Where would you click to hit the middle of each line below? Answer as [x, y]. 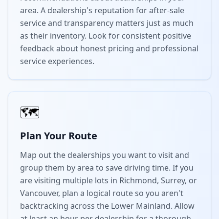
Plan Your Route [59, 136]
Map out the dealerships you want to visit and [105, 155]
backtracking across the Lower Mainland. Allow [107, 206]
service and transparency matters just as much [107, 23]
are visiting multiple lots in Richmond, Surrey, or [109, 180]
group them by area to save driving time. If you [107, 168]
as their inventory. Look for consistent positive [106, 36]
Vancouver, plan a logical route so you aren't [102, 193]
